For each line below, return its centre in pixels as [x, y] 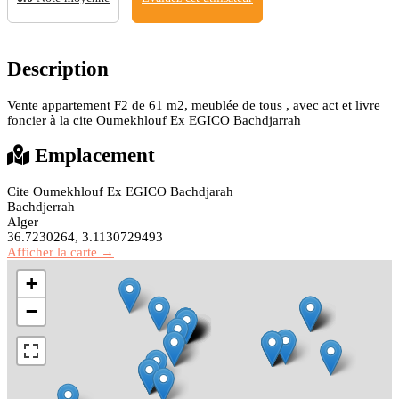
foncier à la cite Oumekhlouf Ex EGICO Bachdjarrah [156, 120]
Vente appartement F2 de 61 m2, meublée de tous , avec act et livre [194, 105]
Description [58, 69]
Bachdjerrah [41, 206]
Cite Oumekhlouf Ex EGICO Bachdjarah [120, 191]
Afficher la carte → [61, 252]
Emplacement [92, 156]
